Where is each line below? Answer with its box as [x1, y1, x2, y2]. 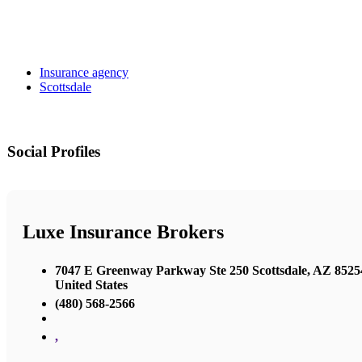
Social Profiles [7, 142, 100, 160]
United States [55, 278, 128, 293]
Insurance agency [40, 65, 128, 79]
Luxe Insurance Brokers [23, 221, 224, 243]
